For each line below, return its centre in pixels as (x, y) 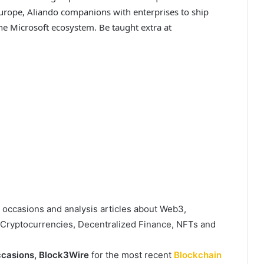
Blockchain (198, 255)
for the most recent (131, 255)
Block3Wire (64, 255)
